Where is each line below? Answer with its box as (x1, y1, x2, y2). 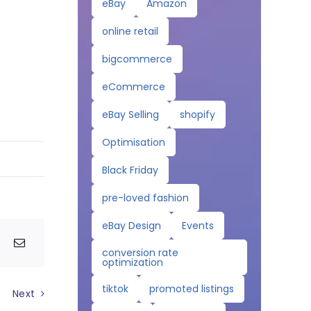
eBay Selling (101, 108, 159, 121)
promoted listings (149, 282, 234, 296)
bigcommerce (101, 52, 172, 66)
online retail (101, 24, 158, 38)
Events (181, 219, 214, 233)
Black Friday (101, 163, 158, 177)
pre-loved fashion (101, 191, 189, 205)
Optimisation (101, 135, 165, 149)
